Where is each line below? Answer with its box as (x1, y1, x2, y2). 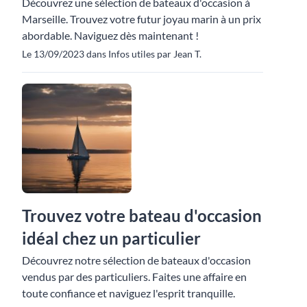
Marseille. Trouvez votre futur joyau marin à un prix (22, 12, 261, 26)
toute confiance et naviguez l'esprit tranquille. (22, 286, 235, 300)
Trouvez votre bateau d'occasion (22, 206, 262, 226)
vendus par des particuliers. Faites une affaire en (22, 270, 247, 284)
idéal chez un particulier (22, 228, 201, 249)
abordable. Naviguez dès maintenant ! (22, 29, 199, 42)
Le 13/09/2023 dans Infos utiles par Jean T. (22, 48, 201, 60)
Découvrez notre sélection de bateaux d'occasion (22, 254, 251, 267)
